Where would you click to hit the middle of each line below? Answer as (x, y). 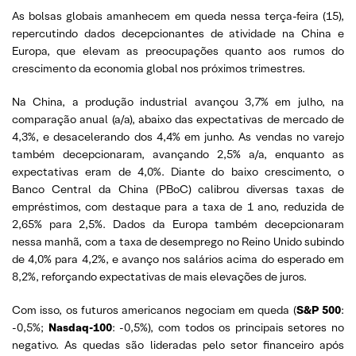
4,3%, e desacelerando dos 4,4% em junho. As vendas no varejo (178, 136)
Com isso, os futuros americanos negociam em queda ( (154, 310)
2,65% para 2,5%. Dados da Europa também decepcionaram (178, 224)
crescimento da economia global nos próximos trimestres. (159, 68)
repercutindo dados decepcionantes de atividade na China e (178, 33)
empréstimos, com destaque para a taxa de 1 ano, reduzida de (178, 206)
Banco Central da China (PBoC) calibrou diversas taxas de (178, 189)
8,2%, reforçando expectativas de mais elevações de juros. (159, 276)
